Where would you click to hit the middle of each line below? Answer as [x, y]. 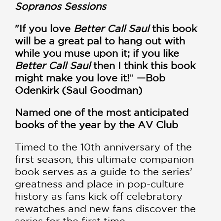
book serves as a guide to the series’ [104, 172]
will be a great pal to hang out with [100, 41]
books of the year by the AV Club [96, 125]
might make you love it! [72, 78]
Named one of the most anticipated [102, 112]
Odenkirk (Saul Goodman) [79, 90]
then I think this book [143, 66]
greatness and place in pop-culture [99, 184]
